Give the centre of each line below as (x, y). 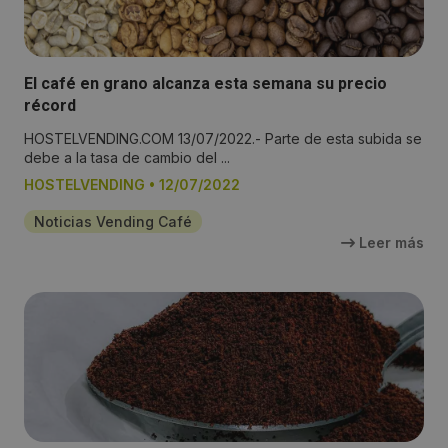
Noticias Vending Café (113, 222)
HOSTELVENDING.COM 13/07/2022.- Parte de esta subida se (223, 139)
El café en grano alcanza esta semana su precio (205, 84)
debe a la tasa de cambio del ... (127, 158)
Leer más (389, 243)
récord (50, 106)
